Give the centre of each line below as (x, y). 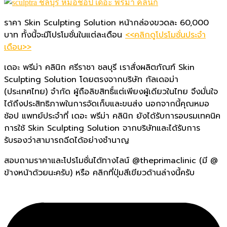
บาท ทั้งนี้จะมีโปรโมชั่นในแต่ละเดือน (65, 35)
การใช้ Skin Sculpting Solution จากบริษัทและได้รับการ (102, 128)
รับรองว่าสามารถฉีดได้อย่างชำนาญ (67, 140)
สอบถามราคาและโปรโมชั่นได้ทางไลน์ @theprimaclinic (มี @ (111, 160)
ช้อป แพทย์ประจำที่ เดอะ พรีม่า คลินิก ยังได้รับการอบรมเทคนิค (112, 116)
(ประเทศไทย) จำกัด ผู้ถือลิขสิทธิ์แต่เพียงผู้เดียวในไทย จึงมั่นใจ (111, 91)
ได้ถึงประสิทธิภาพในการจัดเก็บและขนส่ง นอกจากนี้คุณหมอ (107, 104)
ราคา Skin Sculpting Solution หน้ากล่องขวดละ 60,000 (106, 23)
